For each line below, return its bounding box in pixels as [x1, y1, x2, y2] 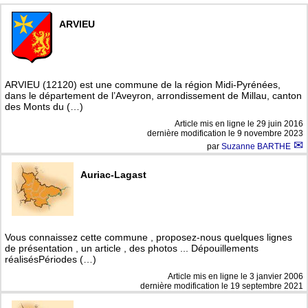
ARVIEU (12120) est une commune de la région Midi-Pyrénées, [5, 79, 280, 91]
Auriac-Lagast [80, 169, 146, 181]
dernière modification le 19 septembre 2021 [140, 281, 303, 291]
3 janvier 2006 [250, 272, 303, 282]
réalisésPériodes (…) [5, 254, 96, 265]
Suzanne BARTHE [221, 142, 293, 152]
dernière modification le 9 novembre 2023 [147, 129, 303, 139]
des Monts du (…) [5, 101, 83, 113]
